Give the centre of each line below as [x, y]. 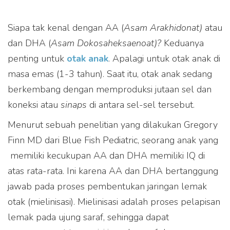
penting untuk [37, 59]
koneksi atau [34, 105]
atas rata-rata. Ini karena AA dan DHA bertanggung [113, 171]
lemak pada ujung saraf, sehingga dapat [88, 217]
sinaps [74, 105]
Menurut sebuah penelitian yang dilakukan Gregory [113, 125]
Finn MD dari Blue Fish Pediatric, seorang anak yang [113, 140]
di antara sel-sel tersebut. [141, 105]
